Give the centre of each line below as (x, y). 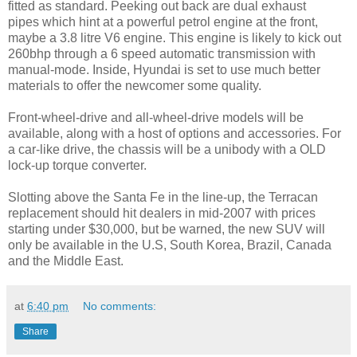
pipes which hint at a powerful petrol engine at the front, (163, 22)
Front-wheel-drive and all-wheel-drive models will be (156, 118)
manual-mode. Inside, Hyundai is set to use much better (164, 70)
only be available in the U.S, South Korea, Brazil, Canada (170, 245)
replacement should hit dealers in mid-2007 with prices (162, 214)
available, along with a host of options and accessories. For (175, 134)
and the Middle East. (66, 261)
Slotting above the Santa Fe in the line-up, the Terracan (163, 198)
